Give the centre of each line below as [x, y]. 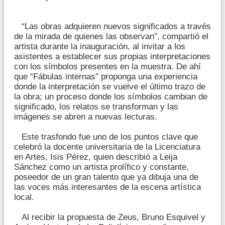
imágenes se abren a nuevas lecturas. [86, 117]
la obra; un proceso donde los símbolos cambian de [111, 97]
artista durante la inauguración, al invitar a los [100, 47]
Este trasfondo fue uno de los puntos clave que [106, 137]
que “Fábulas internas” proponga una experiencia [106, 77]
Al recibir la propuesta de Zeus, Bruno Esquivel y [110, 217]
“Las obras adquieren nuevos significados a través [113, 27]
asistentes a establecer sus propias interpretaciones [112, 57]
